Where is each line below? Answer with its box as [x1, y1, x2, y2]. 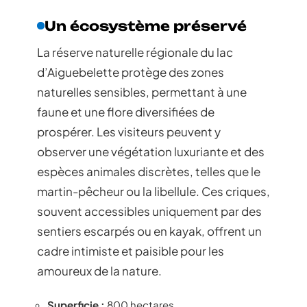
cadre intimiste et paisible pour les [37, 243, 224, 258]
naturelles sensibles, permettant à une [37, 84, 247, 99]
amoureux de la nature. [37, 262, 162, 278]
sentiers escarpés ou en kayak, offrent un [37, 223, 262, 238]
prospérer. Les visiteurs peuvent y [37, 123, 221, 139]
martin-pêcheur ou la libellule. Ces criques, [37, 183, 270, 199]
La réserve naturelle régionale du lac [37, 44, 233, 60]
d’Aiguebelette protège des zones [37, 64, 224, 79]
